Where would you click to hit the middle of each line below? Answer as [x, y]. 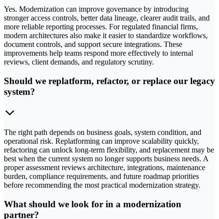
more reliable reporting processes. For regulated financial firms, [101, 27]
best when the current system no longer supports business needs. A [106, 158]
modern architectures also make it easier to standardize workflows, [106, 36]
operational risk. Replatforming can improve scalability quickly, [101, 141]
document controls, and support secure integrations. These [93, 44]
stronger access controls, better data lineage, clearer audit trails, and [107, 18]
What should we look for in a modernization [93, 204]
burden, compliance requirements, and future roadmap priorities [101, 176]
